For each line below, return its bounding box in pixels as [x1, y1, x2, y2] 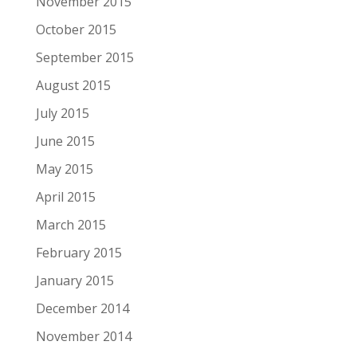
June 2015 [35, 132, 95, 150]
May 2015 [35, 160, 93, 178]
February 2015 [35, 244, 122, 261]
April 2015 [35, 188, 96, 206]
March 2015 [35, 216, 106, 233]
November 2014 [35, 328, 131, 345]
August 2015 [35, 76, 111, 94]
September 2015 [35, 49, 134, 66]
